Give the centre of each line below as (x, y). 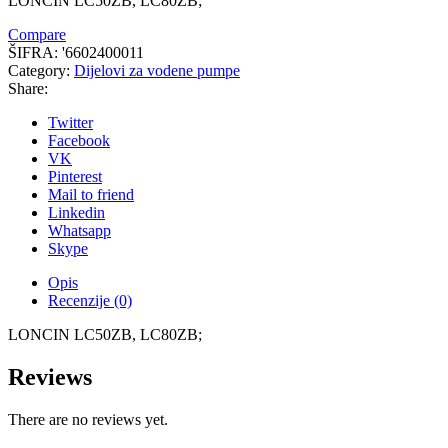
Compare (37, 34)
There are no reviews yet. (88, 419)
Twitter (70, 122)
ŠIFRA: (35, 52)
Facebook (79, 140)
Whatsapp (79, 230)
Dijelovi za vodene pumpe (157, 70)
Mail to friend (91, 194)
